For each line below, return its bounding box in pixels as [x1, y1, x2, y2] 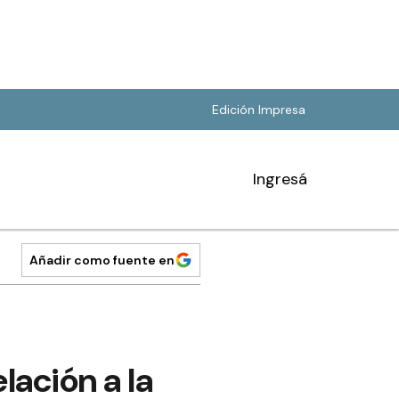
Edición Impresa [212, 102, 305, 118]
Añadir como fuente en [29, 252, 175, 268]
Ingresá [253, 168, 307, 190]
